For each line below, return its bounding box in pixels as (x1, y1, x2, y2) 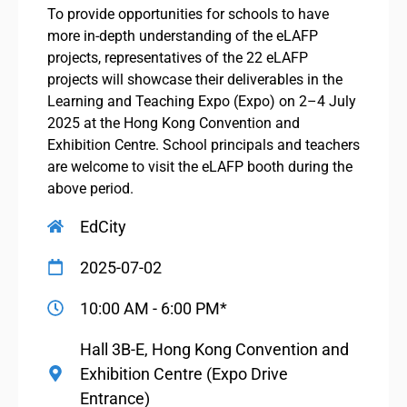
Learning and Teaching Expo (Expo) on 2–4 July (47, 92, 356, 110)
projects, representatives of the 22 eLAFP (47, 48, 308, 66)
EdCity (80, 216, 126, 236)
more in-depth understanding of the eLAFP (47, 26, 318, 45)
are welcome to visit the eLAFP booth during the (47, 157, 352, 175)
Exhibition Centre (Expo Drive (80, 363, 288, 383)
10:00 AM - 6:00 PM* (80, 298, 227, 318)
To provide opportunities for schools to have (47, 5, 329, 23)
